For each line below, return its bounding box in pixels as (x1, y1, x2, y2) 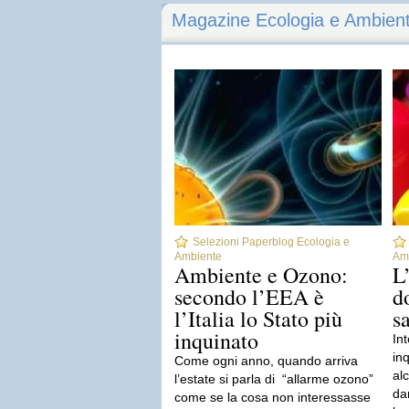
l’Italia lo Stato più (174, 304, 342, 333)
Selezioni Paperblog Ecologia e (193, 236, 350, 248)
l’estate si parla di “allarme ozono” (174, 372, 377, 386)
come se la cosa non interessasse (174, 390, 371, 404)
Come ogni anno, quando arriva (174, 353, 358, 368)
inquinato (174, 326, 258, 355)
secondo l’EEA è (174, 282, 324, 311)
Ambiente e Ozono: (174, 260, 348, 289)
